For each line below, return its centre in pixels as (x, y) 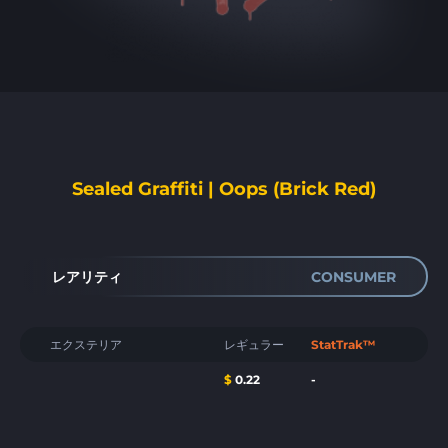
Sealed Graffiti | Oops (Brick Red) (224, 189)
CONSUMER (353, 276)
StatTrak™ (343, 344)
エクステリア (86, 344)
